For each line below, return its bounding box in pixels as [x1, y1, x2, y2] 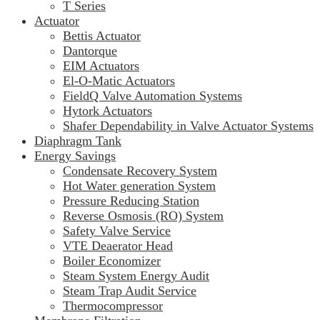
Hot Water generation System [63, 179, 216, 194]
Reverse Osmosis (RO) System [63, 209, 224, 224]
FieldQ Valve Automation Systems [63, 89, 242, 104]
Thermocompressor [63, 299, 163, 314]
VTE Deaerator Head [63, 239, 173, 254]
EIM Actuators [63, 59, 139, 74]
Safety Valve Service [63, 224, 171, 239]
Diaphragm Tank [34, 134, 121, 149]
